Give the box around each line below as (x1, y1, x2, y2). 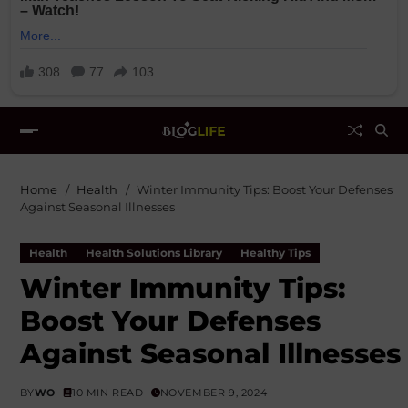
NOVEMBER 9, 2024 (159, 385, 268, 399)
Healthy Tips (240, 245, 311, 260)
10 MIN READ (72, 385, 144, 399)
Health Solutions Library (85, 245, 222, 260)
